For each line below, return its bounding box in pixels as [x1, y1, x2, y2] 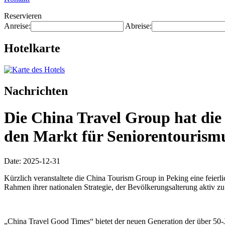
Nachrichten [4, 84, 68, 97]
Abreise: [125, 22, 152, 30]
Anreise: [4, 22, 31, 30]
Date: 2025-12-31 [4, 156, 60, 165]
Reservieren [4, 12, 42, 20]
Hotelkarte [4, 41, 60, 55]
